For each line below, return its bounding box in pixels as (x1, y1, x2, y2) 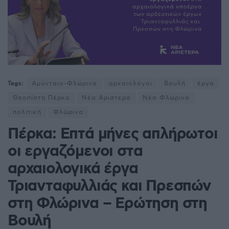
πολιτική (13, 108, 41, 117)
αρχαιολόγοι (109, 80, 152, 88)
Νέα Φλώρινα (143, 94, 190, 102)
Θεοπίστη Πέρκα (13, 94, 70, 102)
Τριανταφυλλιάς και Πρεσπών (8, 176, 211, 197)
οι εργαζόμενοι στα (8, 142, 143, 162)
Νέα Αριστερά (82, 94, 131, 102)
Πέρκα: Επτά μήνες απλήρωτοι (8, 124, 218, 145)
